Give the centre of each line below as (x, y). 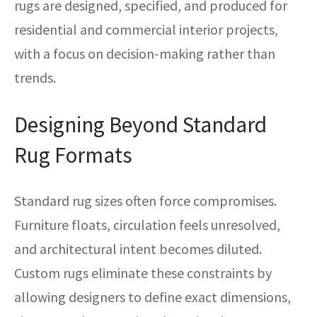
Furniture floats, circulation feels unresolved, (147, 224)
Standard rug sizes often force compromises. (145, 200)
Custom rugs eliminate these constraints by (143, 272)
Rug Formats (73, 155)
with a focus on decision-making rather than (145, 53)
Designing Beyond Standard (140, 124)
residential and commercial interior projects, (146, 29)
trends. (35, 77)
